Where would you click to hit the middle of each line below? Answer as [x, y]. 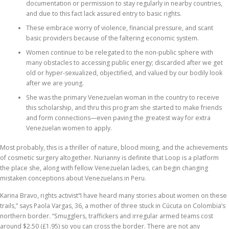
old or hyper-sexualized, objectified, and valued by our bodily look [124, 73]
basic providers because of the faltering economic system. [112, 38]
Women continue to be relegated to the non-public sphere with [119, 53]
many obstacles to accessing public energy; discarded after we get [124, 63]
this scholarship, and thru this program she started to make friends [124, 108]
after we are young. [55, 83]
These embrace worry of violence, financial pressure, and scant [119, 28]
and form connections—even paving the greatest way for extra [118, 118]
